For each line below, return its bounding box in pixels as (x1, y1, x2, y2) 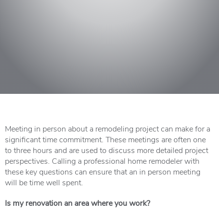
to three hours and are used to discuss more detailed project (5, 145, 208, 155)
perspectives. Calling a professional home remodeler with (5, 155, 199, 166)
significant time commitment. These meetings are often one (5, 134, 206, 144)
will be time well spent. (5, 177, 83, 187)
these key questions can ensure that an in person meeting (5, 166, 200, 176)
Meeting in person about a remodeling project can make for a (5, 123, 210, 133)
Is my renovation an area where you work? (5, 197, 150, 208)
